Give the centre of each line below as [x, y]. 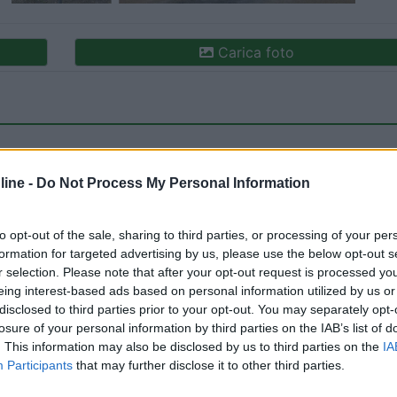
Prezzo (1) [230, 284]
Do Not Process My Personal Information [173, 183]
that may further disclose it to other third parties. [209, 365]
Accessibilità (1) [118, 284]
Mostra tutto [331, 284]
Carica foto [254, 53]
